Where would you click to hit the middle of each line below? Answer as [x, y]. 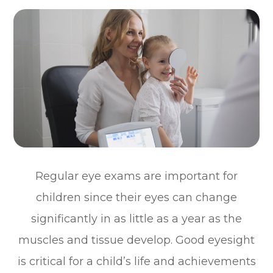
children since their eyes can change [136, 197]
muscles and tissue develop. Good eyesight [136, 240]
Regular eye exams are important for [136, 176]
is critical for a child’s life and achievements [136, 261]
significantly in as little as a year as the [136, 218]
